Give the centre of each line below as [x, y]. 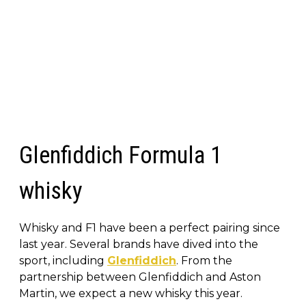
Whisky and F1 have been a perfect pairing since [150, 227]
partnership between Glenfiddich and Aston [140, 277]
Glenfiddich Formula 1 [121, 155]
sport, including [63, 260]
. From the [204, 260]
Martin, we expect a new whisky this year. [131, 293]
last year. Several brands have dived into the [139, 244]
